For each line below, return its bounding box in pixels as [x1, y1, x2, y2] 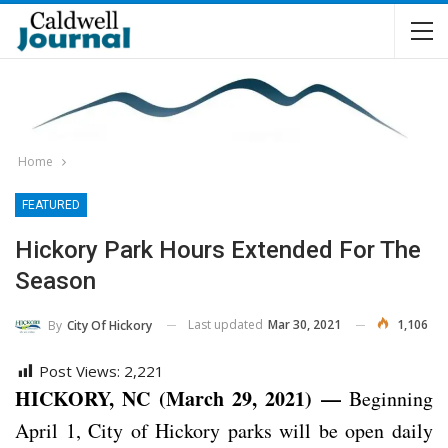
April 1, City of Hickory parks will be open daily [15, 416, 433, 444]
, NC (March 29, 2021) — [109, 383, 349, 413]
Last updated [188, 316, 266, 333]
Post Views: [39, 360, 120, 381]
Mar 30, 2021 [268, 316, 341, 333]
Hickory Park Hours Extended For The [15, 236, 421, 264]
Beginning [349, 384, 433, 412]
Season [15, 267, 96, 295]
